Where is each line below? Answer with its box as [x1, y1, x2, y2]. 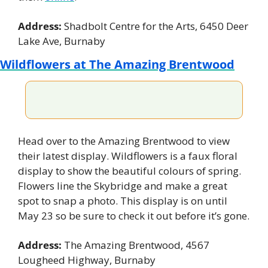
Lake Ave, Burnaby [18, 34, 105, 48]
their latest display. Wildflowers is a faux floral [18, 149, 237, 163]
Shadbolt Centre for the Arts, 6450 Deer [64, 19, 248, 33]
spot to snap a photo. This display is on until [18, 194, 227, 208]
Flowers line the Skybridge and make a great [18, 179, 227, 193]
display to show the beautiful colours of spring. [18, 164, 241, 178]
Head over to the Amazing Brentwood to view [18, 134, 230, 148]
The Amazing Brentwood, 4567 [64, 238, 209, 252]
